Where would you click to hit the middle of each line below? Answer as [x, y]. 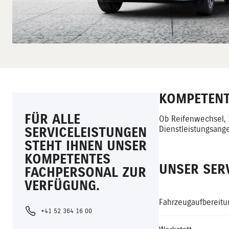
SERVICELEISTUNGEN [86, 133]
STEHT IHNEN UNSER [86, 146]
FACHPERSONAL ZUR [85, 173]
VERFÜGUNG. [62, 186]
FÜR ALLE [52, 119]
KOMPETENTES [67, 159]
